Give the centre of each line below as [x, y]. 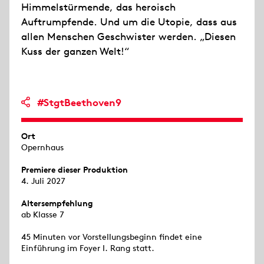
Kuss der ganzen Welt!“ [75, 51]
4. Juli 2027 [43, 181]
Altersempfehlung [57, 203]
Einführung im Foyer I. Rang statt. [88, 248]
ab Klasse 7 [43, 214]
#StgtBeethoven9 [80, 103]
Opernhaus [42, 147]
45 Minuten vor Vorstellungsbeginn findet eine [112, 237]
